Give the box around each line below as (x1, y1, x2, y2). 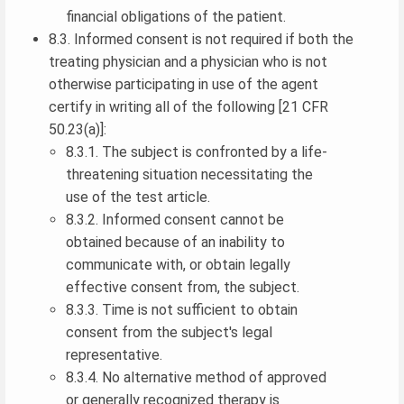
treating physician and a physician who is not (49, 52, 327, 70)
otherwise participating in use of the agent (49, 75, 318, 93)
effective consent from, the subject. (66, 278, 300, 296)
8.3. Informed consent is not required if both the (49, 30, 353, 48)
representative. (66, 345, 163, 363)
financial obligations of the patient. (66, 7, 287, 25)
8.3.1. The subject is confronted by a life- (66, 142, 328, 161)
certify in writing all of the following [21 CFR (49, 97, 328, 115)
